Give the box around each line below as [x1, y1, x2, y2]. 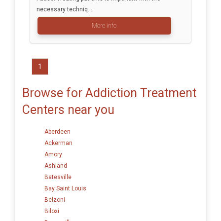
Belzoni [44, 196, 65, 203]
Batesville [44, 173, 72, 181]
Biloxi [44, 207, 59, 215]
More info [92, 22, 116, 30]
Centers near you [22, 102, 114, 117]
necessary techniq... [36, 6, 92, 13]
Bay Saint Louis [44, 184, 86, 192]
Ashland [44, 162, 67, 169]
